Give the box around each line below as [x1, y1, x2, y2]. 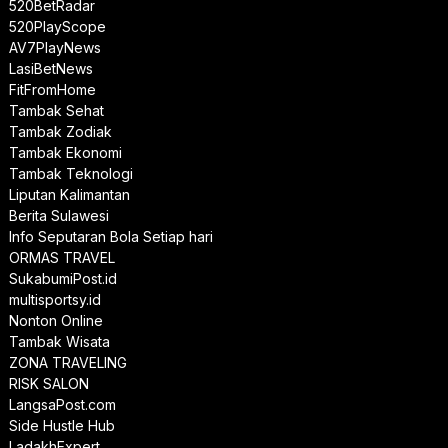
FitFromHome [8, 81, 96, 99]
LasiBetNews [8, 60, 93, 78]
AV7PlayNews [8, 39, 101, 57]
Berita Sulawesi [8, 207, 109, 225]
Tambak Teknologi [8, 165, 133, 183]
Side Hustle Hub [8, 417, 115, 435]
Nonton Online [8, 312, 103, 330]
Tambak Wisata [8, 333, 110, 351]
